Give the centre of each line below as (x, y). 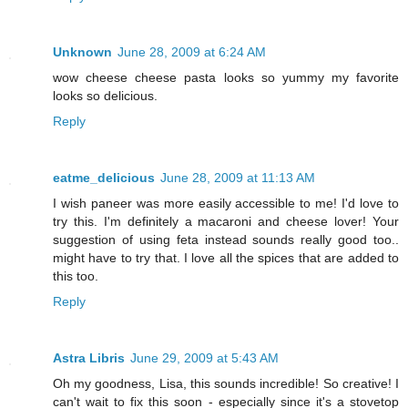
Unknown (82, 52)
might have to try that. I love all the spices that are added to (226, 258)
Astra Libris (89, 358)
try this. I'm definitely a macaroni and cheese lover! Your (226, 222)
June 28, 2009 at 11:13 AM (238, 178)
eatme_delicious (104, 178)
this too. (76, 276)
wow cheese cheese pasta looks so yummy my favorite (226, 78)
